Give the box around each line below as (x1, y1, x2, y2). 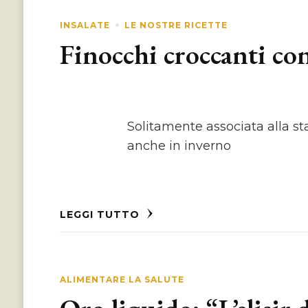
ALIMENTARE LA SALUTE (59, 274, 184, 285)
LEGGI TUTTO (59, 208, 143, 221)
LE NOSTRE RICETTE (124, 19, 228, 30)
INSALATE (59, 19, 110, 30)
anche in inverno (127, 137, 232, 153)
